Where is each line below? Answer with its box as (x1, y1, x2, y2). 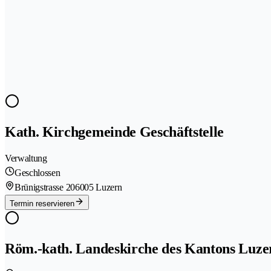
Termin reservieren (10, 199, 74, 209)
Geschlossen (15, 168, 60, 178)
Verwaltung (5, 153, 47, 164)
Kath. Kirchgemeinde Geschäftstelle (5, 124, 224, 140)
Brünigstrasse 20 (15, 182, 75, 193)
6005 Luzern (74, 182, 122, 193)
